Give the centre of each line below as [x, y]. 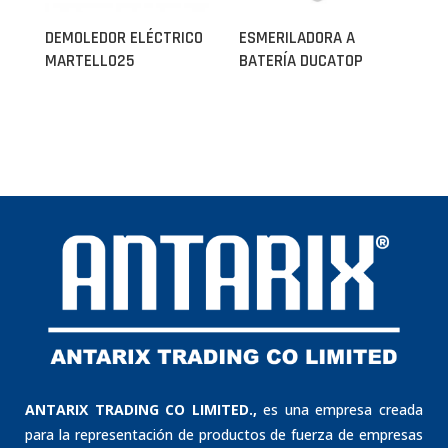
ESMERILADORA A [297, 38]
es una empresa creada [340, 410]
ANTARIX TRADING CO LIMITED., [141, 410]
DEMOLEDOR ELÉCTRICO [124, 38]
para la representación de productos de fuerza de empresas [224, 435]
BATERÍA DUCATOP [301, 61]
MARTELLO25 [90, 61]
